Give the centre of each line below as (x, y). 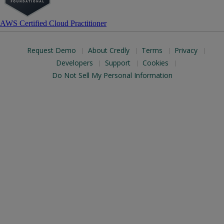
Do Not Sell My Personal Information (112, 75)
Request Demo (51, 50)
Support (117, 63)
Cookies (155, 63)
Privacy (186, 50)
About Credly (108, 50)
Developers (74, 63)
